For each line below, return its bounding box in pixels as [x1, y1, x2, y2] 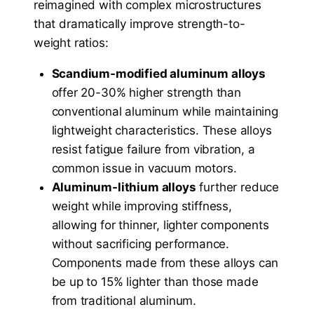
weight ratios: [34, 35, 109, 50]
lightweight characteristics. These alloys [51, 123, 272, 137]
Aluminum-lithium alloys [51, 179, 196, 194]
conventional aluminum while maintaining [51, 104, 278, 118]
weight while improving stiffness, [51, 198, 232, 213]
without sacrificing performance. [51, 236, 230, 251]
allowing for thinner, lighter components [51, 217, 269, 232]
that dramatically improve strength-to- [34, 16, 245, 31]
